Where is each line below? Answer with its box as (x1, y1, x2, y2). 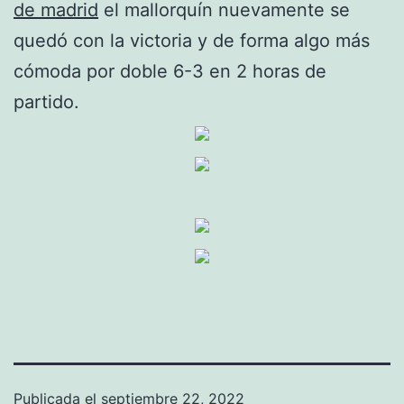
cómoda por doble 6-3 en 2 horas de (14, 60, 326, 82)
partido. (14, 90, 79, 113)
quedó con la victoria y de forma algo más (14, 29, 370, 51)
